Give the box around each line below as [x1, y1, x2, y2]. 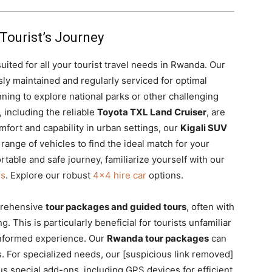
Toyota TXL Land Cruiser [97, 106, 206, 118]
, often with [186, 201, 234, 212]
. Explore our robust [5, 169, 93, 181]
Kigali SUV [180, 122, 227, 134]
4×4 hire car [93, 169, 146, 181]
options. [146, 169, 183, 181]
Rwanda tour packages [107, 233, 209, 244]
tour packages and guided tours [46, 201, 186, 212]
